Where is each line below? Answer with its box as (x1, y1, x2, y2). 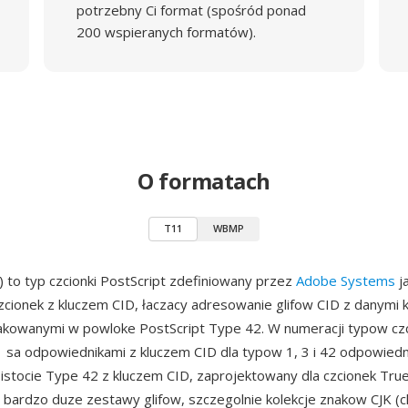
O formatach (138, 166, 270, 196)
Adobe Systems (296, 271, 395, 290)
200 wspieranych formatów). (76, 23, 256, 41)
